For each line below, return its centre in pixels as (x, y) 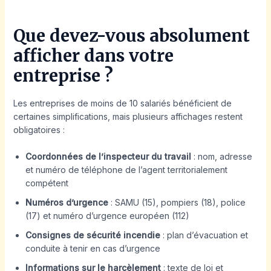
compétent (47, 183)
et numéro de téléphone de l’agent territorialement (126, 170)
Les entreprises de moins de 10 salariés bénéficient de (122, 103)
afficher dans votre (93, 55)
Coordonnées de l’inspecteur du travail (108, 157)
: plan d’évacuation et (204, 235)
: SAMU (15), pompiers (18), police (177, 203)
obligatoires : (39, 129)
